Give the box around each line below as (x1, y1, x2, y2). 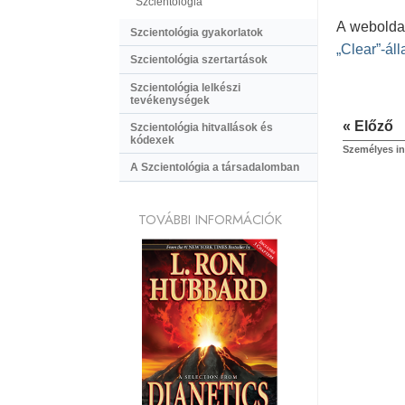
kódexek (130, 134, 174, 147)
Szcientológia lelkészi (130, 80, 240, 94)
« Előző (343, 118, 393, 135)
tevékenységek (130, 93, 210, 107)
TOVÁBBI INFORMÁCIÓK (137, 209, 282, 230)
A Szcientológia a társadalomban (130, 161, 299, 174)
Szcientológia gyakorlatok (130, 25, 263, 39)
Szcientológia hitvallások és (130, 121, 273, 135)
